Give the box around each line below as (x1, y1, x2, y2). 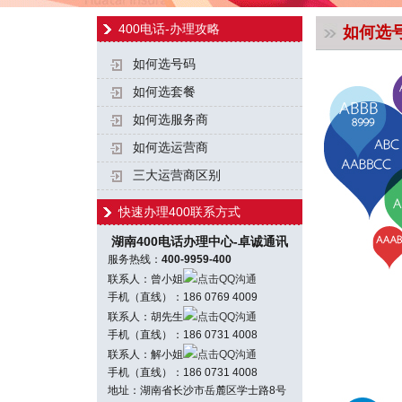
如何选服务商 (133, 113, 208, 127)
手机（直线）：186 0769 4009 (97, 291, 258, 303)
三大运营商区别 (133, 169, 221, 182)
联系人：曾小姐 (97, 273, 183, 285)
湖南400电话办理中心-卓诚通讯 (97, 234, 288, 249)
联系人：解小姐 (97, 348, 183, 361)
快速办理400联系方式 (118, 205, 240, 219)
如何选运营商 (133, 141, 208, 154)
